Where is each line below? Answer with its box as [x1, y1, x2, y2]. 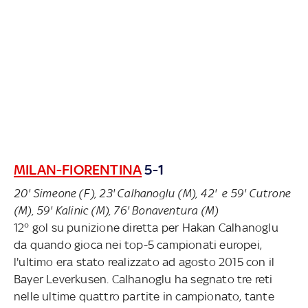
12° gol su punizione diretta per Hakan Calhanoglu [14, 220, 278, 234]
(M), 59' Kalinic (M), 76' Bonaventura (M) [14, 203, 219, 217]
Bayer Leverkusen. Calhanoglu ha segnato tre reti [14, 272, 273, 286]
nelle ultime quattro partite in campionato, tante [14, 289, 274, 303]
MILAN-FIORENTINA [14, 160, 142, 178]
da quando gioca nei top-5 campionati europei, [14, 237, 262, 252]
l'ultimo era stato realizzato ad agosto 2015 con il [14, 254, 275, 269]
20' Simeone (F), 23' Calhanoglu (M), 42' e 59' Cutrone [14, 186, 290, 200]
